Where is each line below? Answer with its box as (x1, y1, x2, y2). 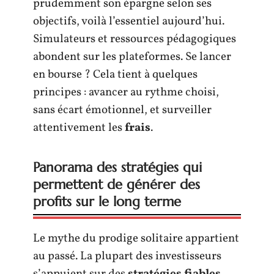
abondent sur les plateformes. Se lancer (33, 48, 231, 65)
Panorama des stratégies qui (33, 158, 202, 176)
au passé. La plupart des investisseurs (33, 248, 221, 264)
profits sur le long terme (33, 193, 181, 210)
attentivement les (33, 119, 125, 136)
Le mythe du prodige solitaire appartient (33, 230, 239, 246)
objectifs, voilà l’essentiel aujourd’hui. (33, 13, 224, 29)
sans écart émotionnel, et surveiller (33, 102, 212, 118)
